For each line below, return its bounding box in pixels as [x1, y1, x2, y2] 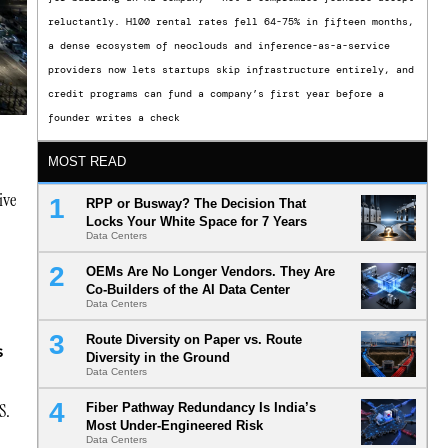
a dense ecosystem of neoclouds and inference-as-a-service [47, 39, 390, 53]
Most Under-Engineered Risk [85, 418, 263, 434]
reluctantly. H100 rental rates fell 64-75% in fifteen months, [47, 15, 414, 29]
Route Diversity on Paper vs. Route [85, 332, 302, 348]
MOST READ [47, 154, 126, 170]
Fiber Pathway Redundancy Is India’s [85, 400, 316, 416]
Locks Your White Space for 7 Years [85, 214, 307, 230]
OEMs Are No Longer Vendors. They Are [85, 264, 335, 280]
